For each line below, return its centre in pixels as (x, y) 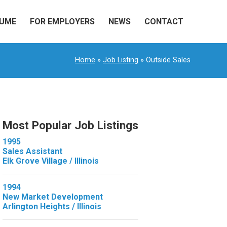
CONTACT (164, 21)
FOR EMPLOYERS (63, 21)
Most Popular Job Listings (70, 125)
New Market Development (52, 197)
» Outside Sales (164, 60)
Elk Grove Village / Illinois (50, 161)
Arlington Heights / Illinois (52, 206)
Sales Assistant (32, 151)
